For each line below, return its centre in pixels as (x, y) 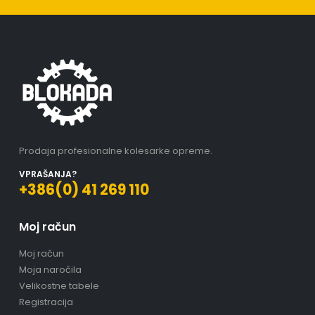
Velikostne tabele (59, 285)
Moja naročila (50, 269)
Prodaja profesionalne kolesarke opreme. (115, 150)
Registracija (46, 302)
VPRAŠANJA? (47, 174)
